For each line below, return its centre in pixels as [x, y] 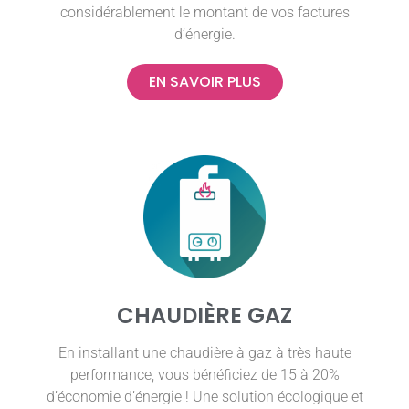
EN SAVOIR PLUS [204, 82]
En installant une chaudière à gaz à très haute [204, 352]
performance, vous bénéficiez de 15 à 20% [204, 374]
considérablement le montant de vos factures [204, 13]
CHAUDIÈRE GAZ [204, 315]
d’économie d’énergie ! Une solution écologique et [204, 396]
